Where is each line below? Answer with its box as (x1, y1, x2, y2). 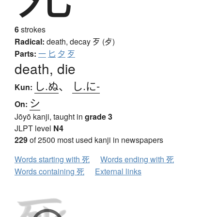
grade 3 (85, 111, 112, 123)
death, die (15, 59, 76, 78)
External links (95, 166, 141, 177)
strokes (19, 24, 46, 35)
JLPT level (15, 123, 53, 134)
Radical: (15, 36, 45, 47)
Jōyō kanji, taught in (15, 111, 85, 123)
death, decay (46, 36, 93, 47)
